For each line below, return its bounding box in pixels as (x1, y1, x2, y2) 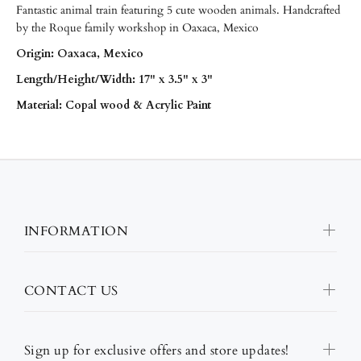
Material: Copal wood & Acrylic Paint (16, 98, 211, 113)
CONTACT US (24, 282, 118, 300)
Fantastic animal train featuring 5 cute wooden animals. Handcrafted (16, 2, 340, 18)
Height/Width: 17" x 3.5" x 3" (57, 72, 213, 87)
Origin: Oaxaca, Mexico (16, 46, 143, 61)
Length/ (16, 72, 57, 87)
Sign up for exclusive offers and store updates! (24, 342, 289, 359)
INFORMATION (24, 222, 129, 240)
